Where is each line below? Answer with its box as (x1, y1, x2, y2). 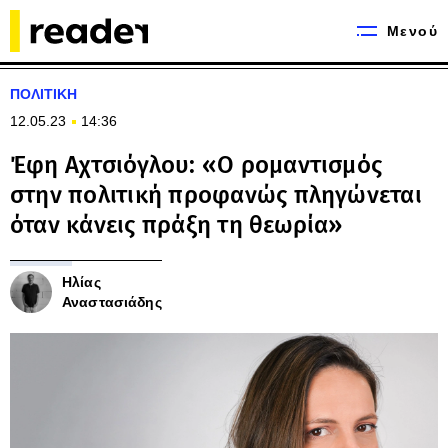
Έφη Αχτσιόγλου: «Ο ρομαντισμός (10, 151, 383, 179)
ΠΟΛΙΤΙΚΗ (10, 86, 77, 102)
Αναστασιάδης (62, 294, 162, 310)
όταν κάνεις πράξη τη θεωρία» (10, 211, 343, 239)
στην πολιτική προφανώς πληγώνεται (10, 181, 422, 209)
